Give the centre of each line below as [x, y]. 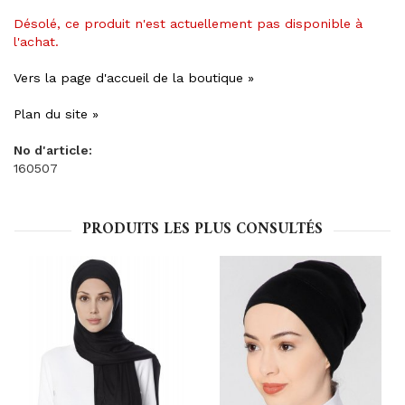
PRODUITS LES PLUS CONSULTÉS [202, 230]
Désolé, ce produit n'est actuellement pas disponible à [188, 24]
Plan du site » [56, 114]
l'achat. [36, 42]
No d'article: [53, 150]
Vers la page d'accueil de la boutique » [134, 78]
